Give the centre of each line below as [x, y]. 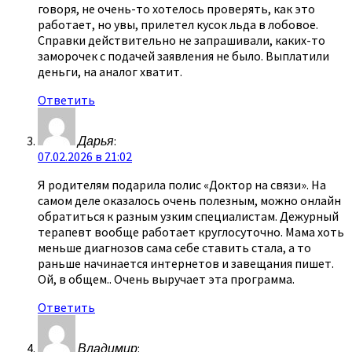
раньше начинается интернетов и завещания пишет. [186, 263]
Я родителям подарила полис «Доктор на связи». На [182, 184]
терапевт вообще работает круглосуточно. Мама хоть [191, 231]
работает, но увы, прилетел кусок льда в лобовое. [178, 24]
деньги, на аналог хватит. [110, 71]
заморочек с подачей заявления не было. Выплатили [183, 55]
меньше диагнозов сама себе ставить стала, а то [174, 247]
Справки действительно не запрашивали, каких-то [181, 40]
